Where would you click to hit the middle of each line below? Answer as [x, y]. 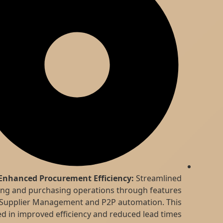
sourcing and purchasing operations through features [111, 190]
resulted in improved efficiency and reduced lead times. [110, 214]
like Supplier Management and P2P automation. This [114, 202]
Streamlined [189, 178]
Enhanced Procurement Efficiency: [98, 178]
